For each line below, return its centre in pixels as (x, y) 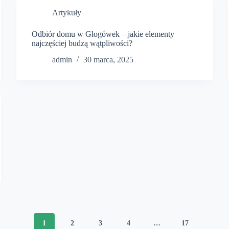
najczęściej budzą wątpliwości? (82, 43)
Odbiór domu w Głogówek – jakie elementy (103, 34)
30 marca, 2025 (109, 60)
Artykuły (67, 12)
